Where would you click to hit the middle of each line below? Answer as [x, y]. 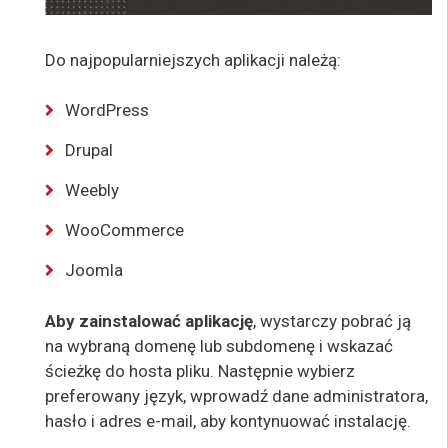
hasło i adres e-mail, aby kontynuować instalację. [228, 420]
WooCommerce [124, 230]
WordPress [107, 110]
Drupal [89, 150]
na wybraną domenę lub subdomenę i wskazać [219, 345]
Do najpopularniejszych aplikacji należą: [193, 59]
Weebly [92, 190]
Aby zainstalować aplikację [149, 320]
